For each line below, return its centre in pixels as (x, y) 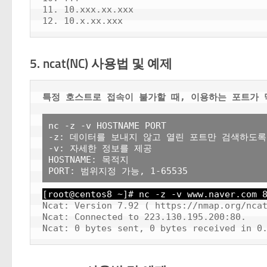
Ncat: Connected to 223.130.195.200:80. (144, 217)
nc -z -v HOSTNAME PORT (107, 126)
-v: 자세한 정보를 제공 (100, 148)
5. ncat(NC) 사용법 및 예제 (101, 64)
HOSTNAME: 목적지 (89, 160)
